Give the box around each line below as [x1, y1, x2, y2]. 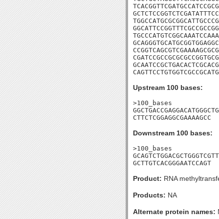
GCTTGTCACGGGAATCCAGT [133, 159, 211, 167]
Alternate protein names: [133, 208, 216, 216]
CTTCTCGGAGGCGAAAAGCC [133, 114, 211, 121]
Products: [133, 191, 166, 199]
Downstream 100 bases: [133, 129, 213, 137]
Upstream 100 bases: [133, 84, 203, 91]
